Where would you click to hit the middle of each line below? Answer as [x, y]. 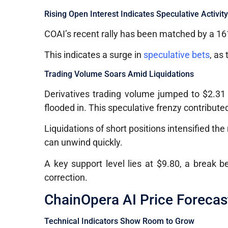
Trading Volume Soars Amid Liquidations [119, 74]
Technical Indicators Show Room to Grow [120, 221]
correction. [66, 177]
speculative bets [177, 55]
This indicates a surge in [94, 55]
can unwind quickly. [84, 142]
